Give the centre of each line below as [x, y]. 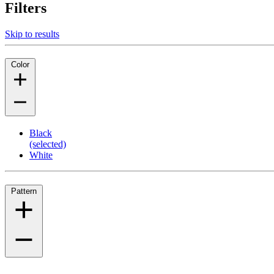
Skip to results [32, 34]
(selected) [48, 144]
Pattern [24, 191]
